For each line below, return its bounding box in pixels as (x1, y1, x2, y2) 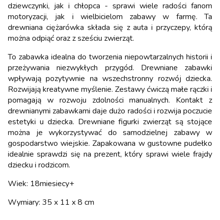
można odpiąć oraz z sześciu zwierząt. (8, 32, 134, 44)
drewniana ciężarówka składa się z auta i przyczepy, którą (8, 22, 212, 33)
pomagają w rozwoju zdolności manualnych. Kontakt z (8, 94, 212, 106)
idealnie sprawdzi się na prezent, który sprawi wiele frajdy (8, 148, 212, 160)
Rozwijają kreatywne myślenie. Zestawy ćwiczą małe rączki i (8, 83, 212, 95)
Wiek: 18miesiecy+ (8, 178, 74, 189)
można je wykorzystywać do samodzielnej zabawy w (8, 127, 212, 138)
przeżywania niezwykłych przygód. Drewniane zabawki (8, 62, 212, 73)
